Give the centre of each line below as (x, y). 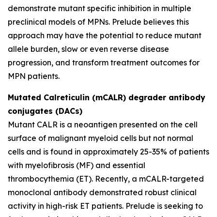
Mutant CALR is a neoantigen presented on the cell (103, 124)
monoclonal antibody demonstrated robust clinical (102, 192)
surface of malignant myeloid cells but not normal (101, 138)
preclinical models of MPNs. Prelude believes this (98, 22)
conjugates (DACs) (45, 111)
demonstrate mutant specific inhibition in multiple (100, 8)
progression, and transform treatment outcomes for (104, 62)
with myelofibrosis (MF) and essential (77, 165)
